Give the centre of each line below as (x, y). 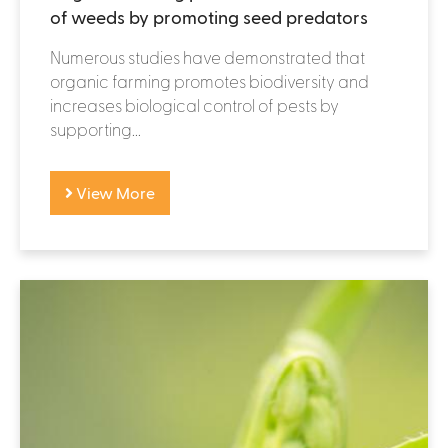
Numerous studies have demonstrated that (207, 56)
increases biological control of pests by (194, 104)
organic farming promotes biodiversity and (209, 80)
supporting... (95, 128)
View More (114, 192)
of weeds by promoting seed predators (209, 16)
